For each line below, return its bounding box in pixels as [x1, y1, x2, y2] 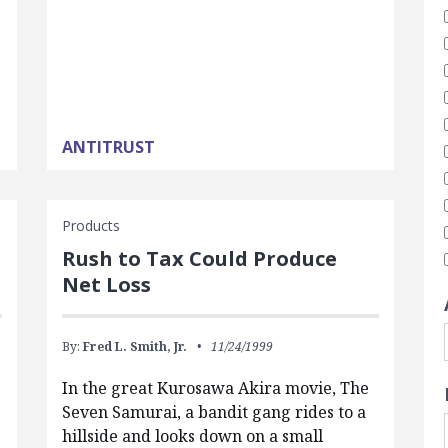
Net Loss [61, 271, 151, 299]
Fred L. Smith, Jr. [82, 338, 187, 356]
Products [61, 216, 120, 236]
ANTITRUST [61, 136, 155, 159]
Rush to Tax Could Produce [61, 245, 337, 273]
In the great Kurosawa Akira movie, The [61, 377, 369, 400]
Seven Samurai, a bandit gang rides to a [61, 401, 366, 424]
